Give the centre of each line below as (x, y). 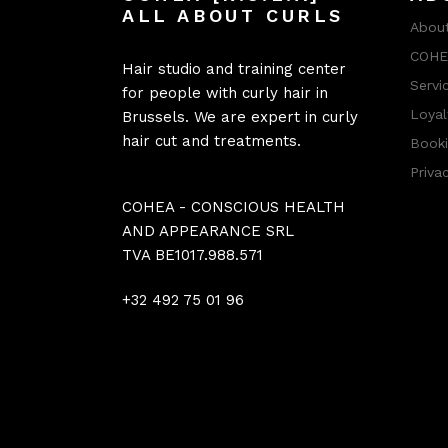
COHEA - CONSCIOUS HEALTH (233, 207)
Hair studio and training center (234, 69)
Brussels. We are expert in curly (240, 117)
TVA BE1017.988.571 (192, 255)
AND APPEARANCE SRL (208, 231)
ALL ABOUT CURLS (233, 16)
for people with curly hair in (225, 93)
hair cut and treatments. (211, 141)
